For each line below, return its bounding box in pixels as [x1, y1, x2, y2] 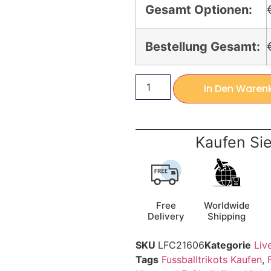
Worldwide [203, 200, 250, 212]
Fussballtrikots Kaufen [162, 253, 262, 266]
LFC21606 [158, 239, 204, 252]
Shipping [207, 211, 246, 223]
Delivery [148, 211, 185, 223]
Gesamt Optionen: [145, 2, 252, 18]
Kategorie [204, 239, 251, 252]
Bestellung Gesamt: [145, 39, 260, 54]
